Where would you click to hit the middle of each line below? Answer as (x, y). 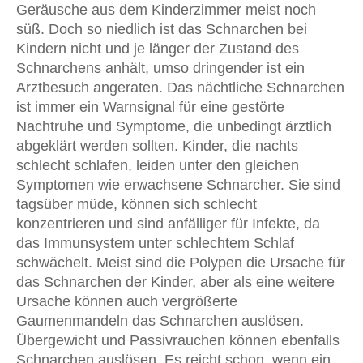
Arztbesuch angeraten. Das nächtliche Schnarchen (180, 87)
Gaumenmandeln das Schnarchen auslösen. (160, 320)
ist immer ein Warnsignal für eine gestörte (150, 107)
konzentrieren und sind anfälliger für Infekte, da (168, 223)
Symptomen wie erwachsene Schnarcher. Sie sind (178, 184)
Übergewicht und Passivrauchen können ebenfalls (178, 340)
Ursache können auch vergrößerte (127, 301)
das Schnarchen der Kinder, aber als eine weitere (175, 282)
